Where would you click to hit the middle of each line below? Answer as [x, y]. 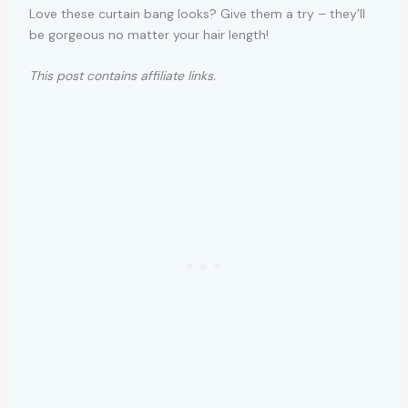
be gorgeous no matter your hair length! [148, 34]
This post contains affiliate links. [122, 76]
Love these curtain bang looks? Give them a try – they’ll [197, 13]
